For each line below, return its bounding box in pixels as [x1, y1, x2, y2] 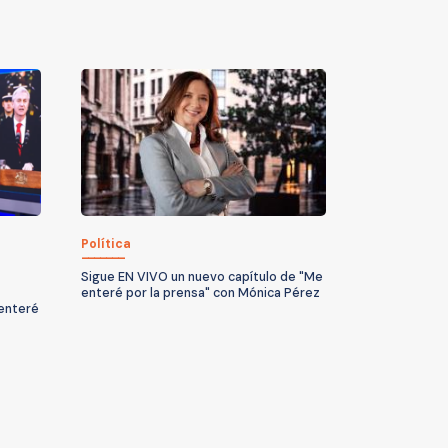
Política [81, 236, 131, 253]
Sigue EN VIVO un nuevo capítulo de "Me [81, 269, 323, 286]
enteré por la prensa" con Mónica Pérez [81, 285, 320, 302]
